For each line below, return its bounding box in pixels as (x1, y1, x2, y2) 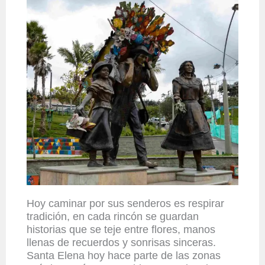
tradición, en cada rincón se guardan (27, 211, 199, 223)
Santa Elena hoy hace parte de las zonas (27, 250, 221, 262)
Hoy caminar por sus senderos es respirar (27, 198, 224, 210)
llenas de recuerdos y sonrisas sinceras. (27, 237, 216, 249)
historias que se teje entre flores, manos (27, 224, 215, 236)
